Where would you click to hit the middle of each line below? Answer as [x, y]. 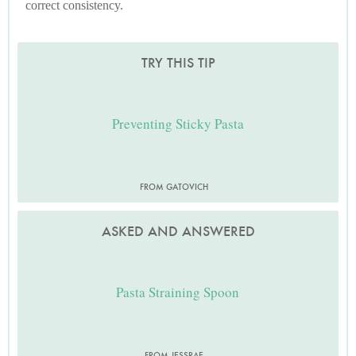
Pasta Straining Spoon [178, 292]
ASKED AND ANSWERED [178, 232]
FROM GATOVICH [174, 187]
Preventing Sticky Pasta [178, 123]
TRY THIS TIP [178, 63]
